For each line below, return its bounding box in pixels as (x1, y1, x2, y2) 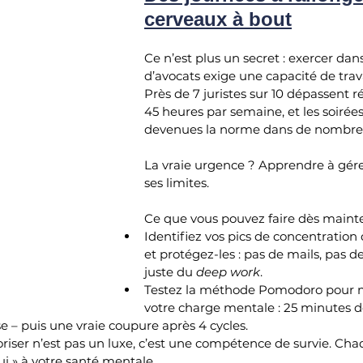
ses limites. (144, 174, 209, 190)
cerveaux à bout (144, 7, 292, 30)
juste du (144, 263, 196, 280)
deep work (196, 263, 260, 280)
